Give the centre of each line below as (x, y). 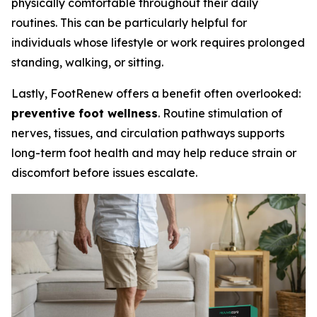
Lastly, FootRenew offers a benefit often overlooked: (156, 94)
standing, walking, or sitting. (87, 63)
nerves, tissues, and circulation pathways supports (148, 133)
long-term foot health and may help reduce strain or (154, 153)
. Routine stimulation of (220, 114)
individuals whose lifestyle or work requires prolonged (158, 43)
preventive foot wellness (85, 114)
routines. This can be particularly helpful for (129, 23)
